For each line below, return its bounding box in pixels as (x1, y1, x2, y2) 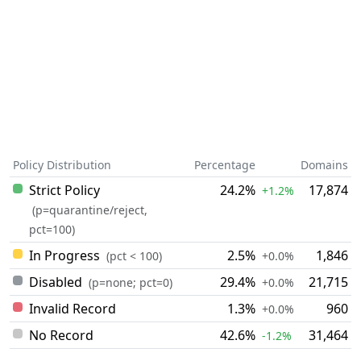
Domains (301, 157, 348, 172)
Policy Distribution (13, 157, 111, 172)
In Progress (29, 247, 100, 264)
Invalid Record (29, 300, 116, 317)
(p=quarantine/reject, (32, 202, 147, 218)
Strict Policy (29, 181, 100, 199)
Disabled (29, 273, 82, 291)
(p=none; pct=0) (89, 275, 172, 290)
